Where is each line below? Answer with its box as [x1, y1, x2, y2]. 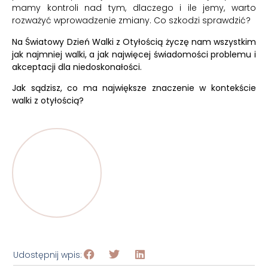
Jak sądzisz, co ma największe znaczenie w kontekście [12, 82, 256, 95]
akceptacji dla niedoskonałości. [12, 60, 142, 73]
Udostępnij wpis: [13, 249, 83, 261]
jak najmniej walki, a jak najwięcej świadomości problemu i [12, 48, 256, 60]
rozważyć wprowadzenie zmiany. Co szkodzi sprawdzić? [12, 14, 251, 27]
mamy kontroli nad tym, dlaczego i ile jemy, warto [12, 2, 256, 14]
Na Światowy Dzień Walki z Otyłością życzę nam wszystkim [12, 35, 256, 48]
